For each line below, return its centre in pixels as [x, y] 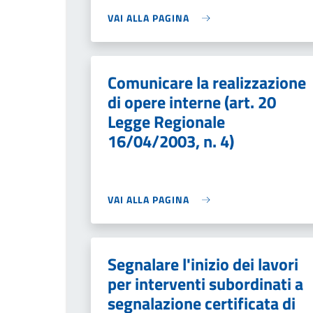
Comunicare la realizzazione [207, 82]
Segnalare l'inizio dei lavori [203, 264]
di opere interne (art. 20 [192, 102]
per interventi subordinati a [205, 284]
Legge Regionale [166, 122]
